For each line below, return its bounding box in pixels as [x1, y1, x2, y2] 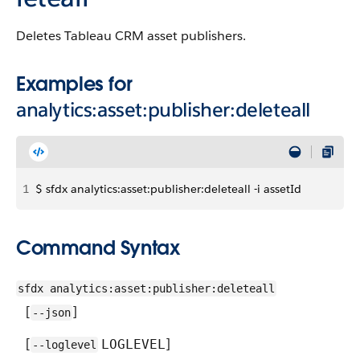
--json [32, 306, 71, 319]
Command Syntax [16, 235, 180, 260]
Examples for [16, 72, 133, 96]
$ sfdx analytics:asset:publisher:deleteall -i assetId [35, 182, 301, 196]
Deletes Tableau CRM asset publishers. [16, 27, 246, 44]
